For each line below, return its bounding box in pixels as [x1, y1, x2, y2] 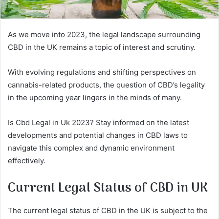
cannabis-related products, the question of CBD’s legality [8, 80, 205, 90]
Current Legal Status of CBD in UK [8, 177, 208, 199]
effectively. [8, 156, 45, 166]
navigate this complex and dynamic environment [8, 143, 175, 153]
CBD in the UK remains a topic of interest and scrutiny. [8, 43, 196, 52]
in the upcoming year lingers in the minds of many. [8, 93, 182, 103]
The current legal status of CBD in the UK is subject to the [8, 205, 208, 215]
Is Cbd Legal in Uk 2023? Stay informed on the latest [8, 118, 189, 128]
